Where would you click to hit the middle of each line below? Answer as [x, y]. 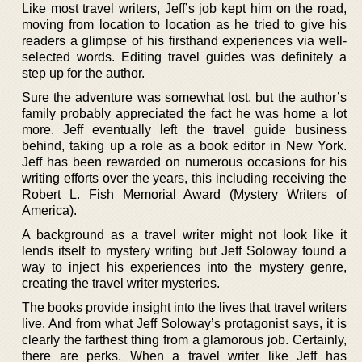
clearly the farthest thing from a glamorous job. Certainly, [184, 340]
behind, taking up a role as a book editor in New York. [184, 146]
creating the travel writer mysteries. [121, 283]
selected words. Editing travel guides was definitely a [184, 57]
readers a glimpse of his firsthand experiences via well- [184, 41]
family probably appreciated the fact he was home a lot [184, 114]
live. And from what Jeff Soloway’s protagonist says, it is [184, 324]
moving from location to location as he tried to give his [184, 25]
